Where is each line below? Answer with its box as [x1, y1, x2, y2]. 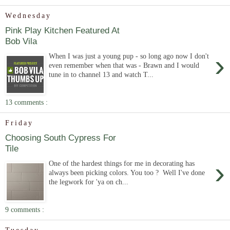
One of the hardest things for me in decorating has [49, 159, 195, 167]
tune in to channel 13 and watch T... [49, 70, 154, 79]
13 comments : [5, 98, 48, 106]
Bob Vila [5, 36, 37, 47]
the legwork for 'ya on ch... [49, 178, 129, 186]
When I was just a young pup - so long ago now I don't [49, 52, 209, 60]
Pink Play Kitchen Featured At [5, 25, 120, 36]
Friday [5, 119, 33, 127]
